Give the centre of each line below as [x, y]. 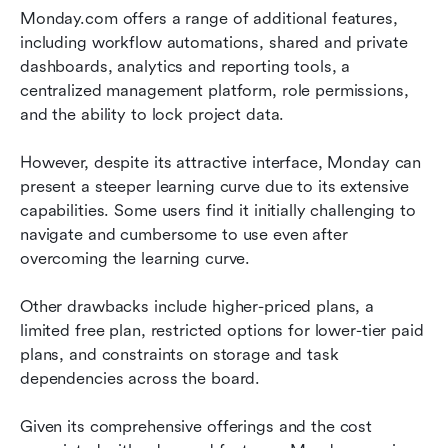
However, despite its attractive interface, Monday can [221, 163]
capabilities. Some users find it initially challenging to [218, 211]
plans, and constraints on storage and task [179, 355]
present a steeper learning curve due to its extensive [215, 187]
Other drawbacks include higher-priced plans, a [197, 307]
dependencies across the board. [140, 379]
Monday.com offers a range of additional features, [209, 19]
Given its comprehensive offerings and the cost [196, 427]
